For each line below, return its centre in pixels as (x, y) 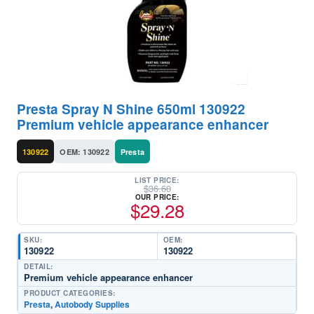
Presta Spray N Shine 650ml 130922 (131, 109)
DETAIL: (39, 266)
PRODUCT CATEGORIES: (70, 293)
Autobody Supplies (92, 304)
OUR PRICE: (157, 197)
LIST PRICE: (157, 180)
